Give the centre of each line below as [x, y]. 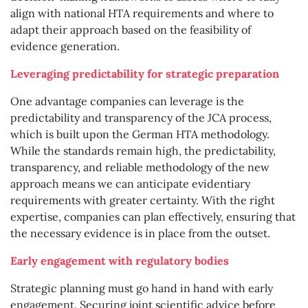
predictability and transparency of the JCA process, [141, 118]
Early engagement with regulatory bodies [120, 261]
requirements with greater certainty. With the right [143, 200]
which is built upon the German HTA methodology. [140, 134]
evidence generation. [65, 46]
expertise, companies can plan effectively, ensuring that [153, 217]
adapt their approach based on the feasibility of [131, 30]
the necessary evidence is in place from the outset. [142, 233]
